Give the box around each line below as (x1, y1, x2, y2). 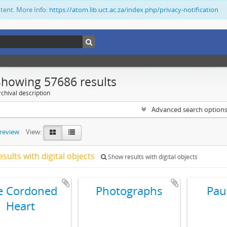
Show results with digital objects (106, 153, 198, 161)
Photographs (96, 183, 163, 198)
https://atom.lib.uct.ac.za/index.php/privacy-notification (49, 5, 218, 14)
